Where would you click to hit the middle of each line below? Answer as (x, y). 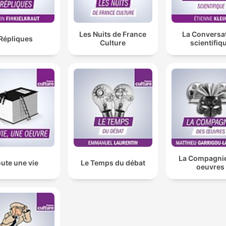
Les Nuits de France (113, 34)
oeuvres (211, 167)
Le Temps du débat (113, 162)
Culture (113, 43)
